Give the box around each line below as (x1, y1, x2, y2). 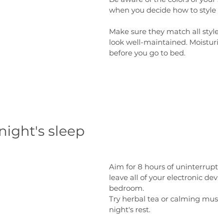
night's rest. (109, 205, 152, 214)
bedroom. (109, 183, 146, 193)
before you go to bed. (109, 48, 185, 57)
